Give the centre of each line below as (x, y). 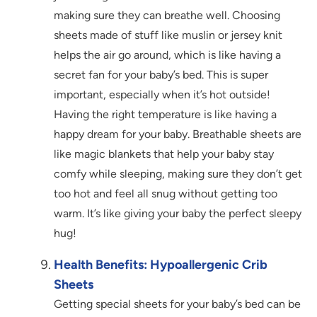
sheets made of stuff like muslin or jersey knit (168, 35)
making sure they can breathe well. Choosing (167, 16)
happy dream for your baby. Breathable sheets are (178, 134)
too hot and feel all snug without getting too (166, 194)
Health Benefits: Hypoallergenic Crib (161, 265)
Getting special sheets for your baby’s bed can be (177, 304)
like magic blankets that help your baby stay (164, 154)
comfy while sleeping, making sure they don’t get (178, 174)
